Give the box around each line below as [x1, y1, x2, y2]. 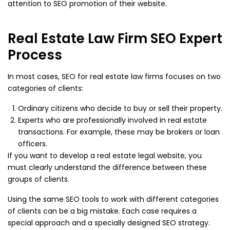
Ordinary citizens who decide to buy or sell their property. [18, 103, 222, 113]
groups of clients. [8, 174, 69, 184]
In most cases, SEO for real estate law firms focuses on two [8, 71, 221, 82]
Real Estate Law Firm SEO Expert [8, 29, 222, 48]
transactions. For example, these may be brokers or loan [18, 127, 220, 137]
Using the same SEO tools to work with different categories [8, 194, 219, 204]
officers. [18, 139, 47, 149]
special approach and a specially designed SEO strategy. [8, 218, 210, 228]
